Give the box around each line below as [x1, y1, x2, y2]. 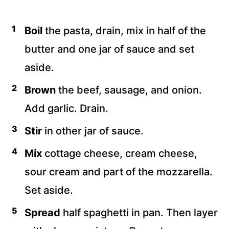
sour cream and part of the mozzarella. [25, 166, 213, 178]
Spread [25, 207, 60, 219]
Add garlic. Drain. [25, 102, 108, 115]
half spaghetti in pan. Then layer [60, 207, 218, 219]
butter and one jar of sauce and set [25, 43, 194, 56]
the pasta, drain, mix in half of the [42, 25, 206, 37]
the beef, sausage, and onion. [56, 84, 202, 97]
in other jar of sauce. [42, 125, 144, 138]
